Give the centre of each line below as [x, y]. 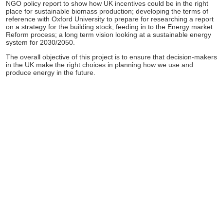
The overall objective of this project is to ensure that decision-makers [111, 57]
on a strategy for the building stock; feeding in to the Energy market [109, 27]
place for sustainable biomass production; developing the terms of [107, 11]
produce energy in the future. [51, 73]
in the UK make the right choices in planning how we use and [100, 65]
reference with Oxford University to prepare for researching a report [110, 19]
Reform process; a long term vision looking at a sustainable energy [109, 35]
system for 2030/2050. [40, 42]
